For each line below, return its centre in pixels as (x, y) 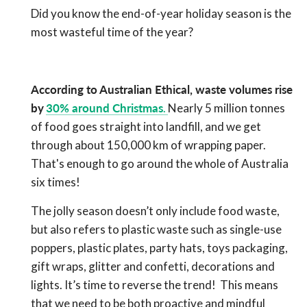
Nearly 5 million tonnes (226, 108)
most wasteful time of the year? (112, 32)
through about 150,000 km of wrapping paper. (148, 145)
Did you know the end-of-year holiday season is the (161, 14)
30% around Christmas (105, 108)
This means (248, 285)
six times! (56, 182)
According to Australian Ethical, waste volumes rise (162, 90)
